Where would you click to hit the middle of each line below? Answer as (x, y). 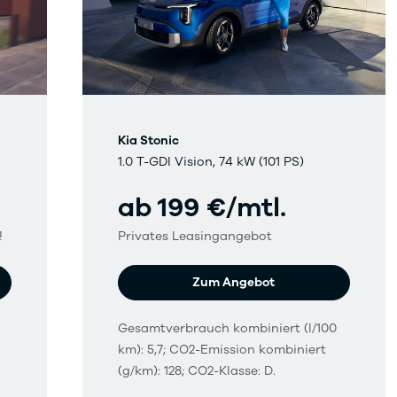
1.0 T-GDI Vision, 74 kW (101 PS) (211, 162)
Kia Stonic (149, 141)
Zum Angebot (234, 283)
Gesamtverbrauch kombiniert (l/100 (228, 329)
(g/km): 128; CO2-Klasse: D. (197, 371)
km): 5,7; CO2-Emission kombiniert (222, 350)
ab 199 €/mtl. (202, 208)
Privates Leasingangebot (195, 237)
